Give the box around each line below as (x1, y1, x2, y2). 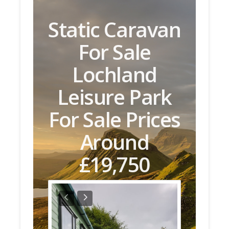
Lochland (72, 60, 157, 88)
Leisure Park (57, 82, 172, 111)
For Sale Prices (48, 105, 180, 133)
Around (80, 127, 149, 156)
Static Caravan (48, 15, 181, 43)
